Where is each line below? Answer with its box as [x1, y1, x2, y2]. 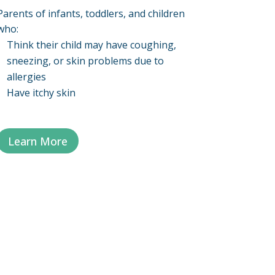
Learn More [7, 133, 68, 149]
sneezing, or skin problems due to [6, 53, 164, 68]
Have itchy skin [6, 85, 76, 99]
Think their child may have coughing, [6, 37, 176, 52]
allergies [6, 69, 46, 83]
